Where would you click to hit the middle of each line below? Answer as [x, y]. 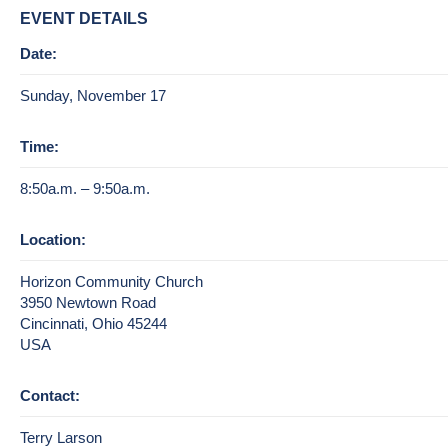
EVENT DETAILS [84, 18]
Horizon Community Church [111, 281]
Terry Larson [61, 437]
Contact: [50, 395]
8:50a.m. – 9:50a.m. [85, 188]
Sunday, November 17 [93, 95]
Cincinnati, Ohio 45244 [93, 323]
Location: [53, 239]
